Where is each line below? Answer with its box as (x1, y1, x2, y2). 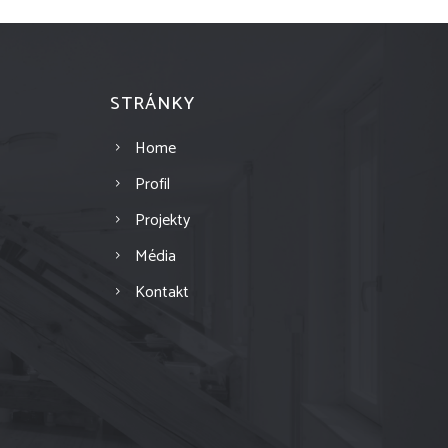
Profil (134, 170, 170, 198)
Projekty (134, 206, 190, 234)
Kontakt (134, 278, 189, 306)
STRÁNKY (109, 88, 195, 119)
